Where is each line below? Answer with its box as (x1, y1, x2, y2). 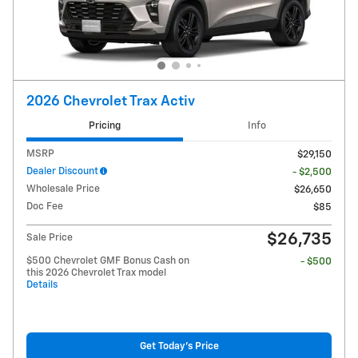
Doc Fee (26, 201, 63, 212)
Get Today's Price (139, 341, 219, 352)
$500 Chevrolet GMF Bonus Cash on (26, 255, 189, 266)
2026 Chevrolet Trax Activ (26, 94, 195, 109)
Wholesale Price (26, 183, 100, 194)
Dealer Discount (26, 165, 98, 177)
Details (26, 279, 58, 290)
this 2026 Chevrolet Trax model (26, 267, 166, 278)
